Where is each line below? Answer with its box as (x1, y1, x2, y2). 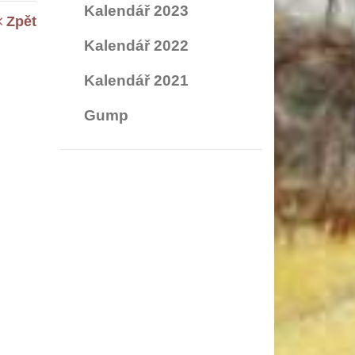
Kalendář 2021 (84, 71, 189, 89)
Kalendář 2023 (84, 2, 189, 19)
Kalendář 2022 (84, 36, 189, 54)
